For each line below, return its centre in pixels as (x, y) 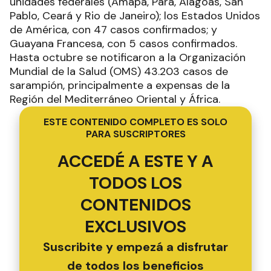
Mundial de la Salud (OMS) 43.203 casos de (119, 72)
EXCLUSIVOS (135, 227)
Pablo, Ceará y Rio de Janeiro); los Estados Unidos (135, 16)
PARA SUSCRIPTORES (135, 134)
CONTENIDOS (135, 205)
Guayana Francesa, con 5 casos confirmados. (123, 44)
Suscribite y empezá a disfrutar (135, 247)
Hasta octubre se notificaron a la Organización (128, 58)
